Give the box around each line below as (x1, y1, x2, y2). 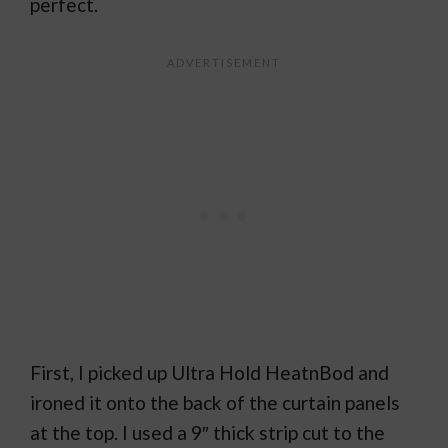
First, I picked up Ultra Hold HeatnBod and (30, 361, 389, 385)
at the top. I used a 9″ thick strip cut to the (30, 421, 385, 445)
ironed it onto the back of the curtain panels (30, 391, 400, 415)
